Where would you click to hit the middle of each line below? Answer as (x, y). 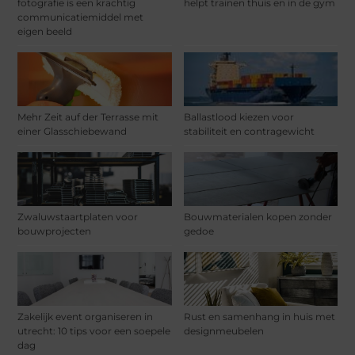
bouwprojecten (55, 231)
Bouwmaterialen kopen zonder (258, 217)
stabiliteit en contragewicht (249, 132)
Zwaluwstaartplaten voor (78, 217)
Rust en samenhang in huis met (259, 317)
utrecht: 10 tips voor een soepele (94, 331)
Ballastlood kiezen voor (239, 117)
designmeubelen (223, 331)
